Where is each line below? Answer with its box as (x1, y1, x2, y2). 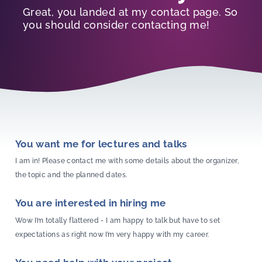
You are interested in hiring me (15, 197, 166, 209)
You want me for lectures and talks (15, 137, 187, 150)
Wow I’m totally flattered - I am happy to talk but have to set (15, 216, 220, 225)
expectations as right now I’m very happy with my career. (15, 230, 209, 239)
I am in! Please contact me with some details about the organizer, (15, 157, 240, 166)
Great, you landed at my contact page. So (23, 5, 238, 18)
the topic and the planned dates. (15, 171, 127, 180)
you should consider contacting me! (23, 18, 210, 31)
